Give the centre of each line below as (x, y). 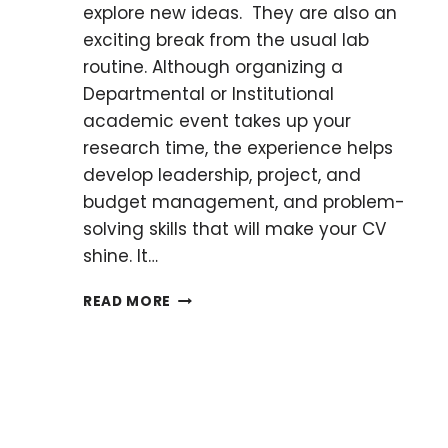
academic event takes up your (217, 120)
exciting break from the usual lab (226, 39)
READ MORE (127, 301)
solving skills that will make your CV (234, 228)
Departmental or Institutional (208, 93)
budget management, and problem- (244, 201)
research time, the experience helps (238, 147)
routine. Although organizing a (213, 66)
